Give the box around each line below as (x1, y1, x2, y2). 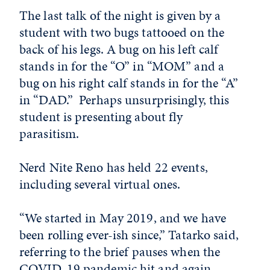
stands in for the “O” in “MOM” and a (19, 57, 225, 75)
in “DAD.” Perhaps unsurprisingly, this (19, 90, 230, 109)
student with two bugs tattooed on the (19, 23, 225, 42)
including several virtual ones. (19, 175, 181, 193)
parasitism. (19, 124, 80, 143)
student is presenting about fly (19, 107, 183, 126)
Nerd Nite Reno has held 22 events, (19, 158, 208, 177)
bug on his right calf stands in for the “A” (19, 74, 238, 92)
